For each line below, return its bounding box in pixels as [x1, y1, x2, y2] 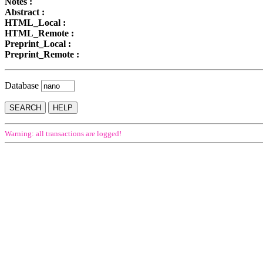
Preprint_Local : [5, 38, 71, 49]
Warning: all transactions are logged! [5, 129, 122, 138]
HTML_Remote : [5, 28, 74, 38]
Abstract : [5, 6, 45, 17]
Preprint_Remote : [5, 49, 79, 59]
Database [5, 80, 41, 90]
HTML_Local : [5, 17, 66, 28]
